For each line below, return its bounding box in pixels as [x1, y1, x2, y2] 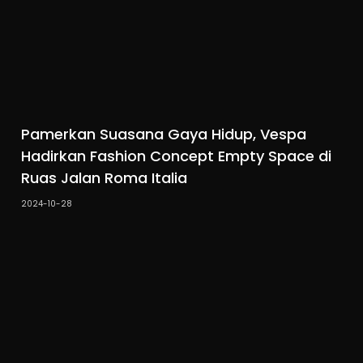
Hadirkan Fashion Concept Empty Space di [21, 146, 332, 167]
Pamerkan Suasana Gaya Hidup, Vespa [21, 124, 307, 145]
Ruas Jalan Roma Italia [21, 168, 188, 189]
